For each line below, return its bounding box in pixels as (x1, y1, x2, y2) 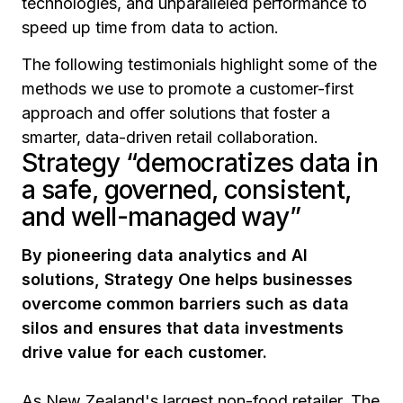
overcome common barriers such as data (22, 293, 349, 313)
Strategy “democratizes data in (22, 147, 379, 178)
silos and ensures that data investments (22, 318, 344, 337)
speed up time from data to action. (22, 17, 283, 37)
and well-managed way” (22, 201, 301, 232)
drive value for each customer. (22, 342, 267, 362)
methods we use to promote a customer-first (22, 78, 354, 98)
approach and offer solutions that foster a (22, 103, 330, 122)
